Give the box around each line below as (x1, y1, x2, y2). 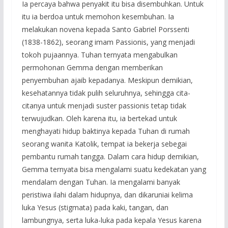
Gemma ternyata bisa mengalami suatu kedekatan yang (21, 164, 206, 174)
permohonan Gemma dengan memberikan (21, 62, 163, 72)
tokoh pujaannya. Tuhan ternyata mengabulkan (21, 49, 178, 60)
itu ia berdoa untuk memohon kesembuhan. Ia (21, 11, 174, 21)
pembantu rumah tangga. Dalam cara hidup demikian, (21, 151, 199, 161)
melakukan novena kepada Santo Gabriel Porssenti (21, 24, 189, 34)
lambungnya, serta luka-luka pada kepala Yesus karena (21, 215, 202, 225)
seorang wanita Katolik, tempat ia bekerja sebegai (21, 138, 187, 149)
